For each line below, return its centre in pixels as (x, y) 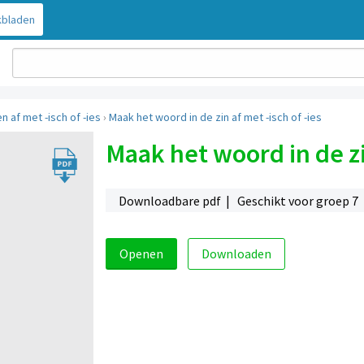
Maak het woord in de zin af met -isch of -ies (215, 117)
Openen (141, 254)
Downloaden (236, 254)
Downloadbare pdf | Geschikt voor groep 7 (239, 200)
